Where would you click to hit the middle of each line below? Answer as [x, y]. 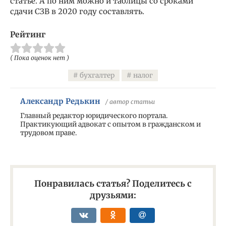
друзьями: [113, 195]
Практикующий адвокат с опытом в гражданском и [110, 125]
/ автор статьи [130, 102]
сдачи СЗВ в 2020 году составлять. [77, 12]
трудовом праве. [48, 133]
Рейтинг [28, 35]
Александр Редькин [60, 101]
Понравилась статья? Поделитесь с [113, 184]
